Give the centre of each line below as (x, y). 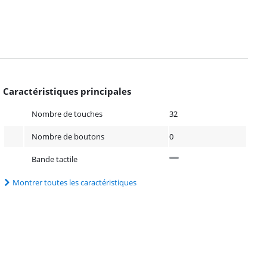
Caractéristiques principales (67, 91)
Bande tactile (55, 159)
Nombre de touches (67, 114)
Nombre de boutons (68, 136)
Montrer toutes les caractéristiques (75, 182)
